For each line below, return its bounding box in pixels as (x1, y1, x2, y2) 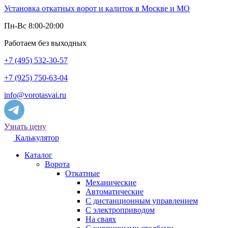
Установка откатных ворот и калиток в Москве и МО (4, 4, 190, 13)
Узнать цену (4, 122, 46, 131)
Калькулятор (15, 133, 59, 142)
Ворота (45, 160, 70, 168)
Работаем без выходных (4, 39, 87, 47)
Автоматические (85, 187, 144, 196)
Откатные (65, 169, 100, 178)
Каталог (24, 151, 52, 159)
